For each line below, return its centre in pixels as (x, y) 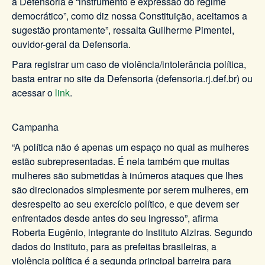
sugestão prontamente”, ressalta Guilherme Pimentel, (123, 30)
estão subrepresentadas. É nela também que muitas (121, 161)
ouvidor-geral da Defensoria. (71, 44)
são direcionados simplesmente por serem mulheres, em (130, 190)
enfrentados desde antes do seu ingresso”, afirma (115, 218)
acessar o (33, 93)
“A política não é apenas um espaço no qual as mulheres (130, 147)
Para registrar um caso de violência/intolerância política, (129, 64)
